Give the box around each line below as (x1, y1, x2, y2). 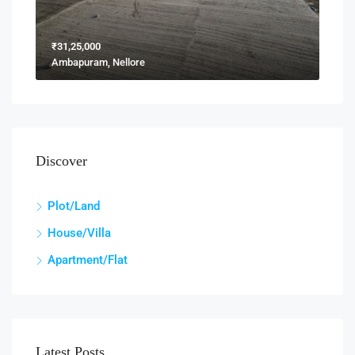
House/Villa (48, 225, 111, 240)
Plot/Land (48, 198, 100, 213)
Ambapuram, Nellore (52, 55, 145, 68)
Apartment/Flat (48, 252, 128, 267)
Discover (36, 152, 87, 169)
